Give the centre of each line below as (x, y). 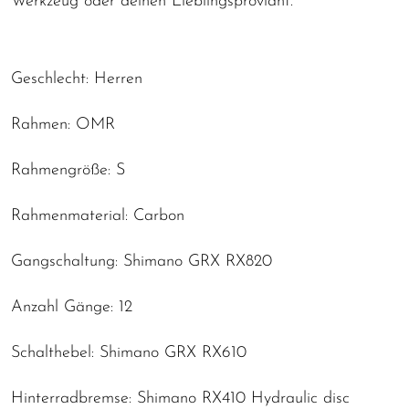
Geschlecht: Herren (77, 79)
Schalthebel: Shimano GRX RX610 (129, 352)
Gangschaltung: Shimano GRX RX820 (142, 261)
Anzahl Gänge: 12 (72, 307)
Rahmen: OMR (63, 124)
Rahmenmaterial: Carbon (98, 215)
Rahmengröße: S (68, 170)
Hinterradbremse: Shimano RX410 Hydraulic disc (180, 398)
